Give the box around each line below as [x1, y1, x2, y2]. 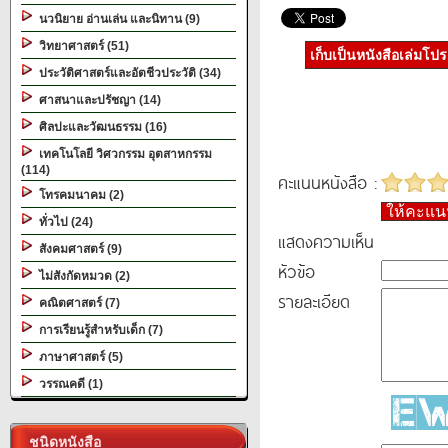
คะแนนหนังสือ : [278, 169, 377, 195]
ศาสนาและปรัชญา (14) [33, 93, 161, 107]
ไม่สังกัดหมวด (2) [33, 269, 130, 283]
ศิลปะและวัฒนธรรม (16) [33, 120, 167, 134]
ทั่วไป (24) [33, 215, 93, 229]
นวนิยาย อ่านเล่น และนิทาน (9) [33, 12, 200, 26]
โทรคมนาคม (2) [33, 188, 124, 202]
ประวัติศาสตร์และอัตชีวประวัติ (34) [33, 66, 221, 80]
